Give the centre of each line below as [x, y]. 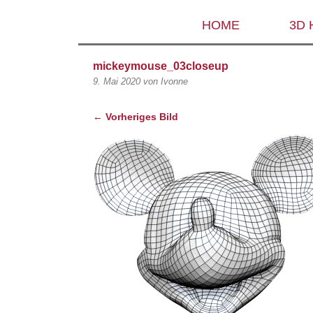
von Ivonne [165, 81]
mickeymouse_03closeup [160, 66]
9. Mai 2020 [116, 81]
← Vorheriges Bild [135, 117]
